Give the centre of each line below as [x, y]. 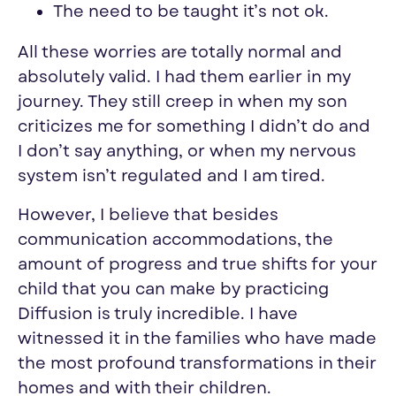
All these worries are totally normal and [180, 52]
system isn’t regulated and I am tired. [171, 176]
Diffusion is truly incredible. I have [158, 314]
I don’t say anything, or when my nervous [187, 151]
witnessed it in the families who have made [197, 339]
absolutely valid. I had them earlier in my [184, 77]
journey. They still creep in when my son [183, 102]
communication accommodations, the [175, 240]
